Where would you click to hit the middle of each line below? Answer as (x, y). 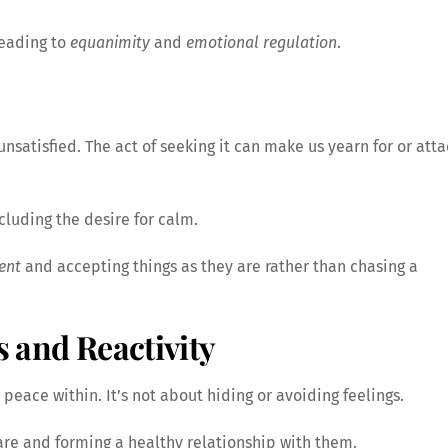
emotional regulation (261, 43)
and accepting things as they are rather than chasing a (219, 266)
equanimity (110, 43)
